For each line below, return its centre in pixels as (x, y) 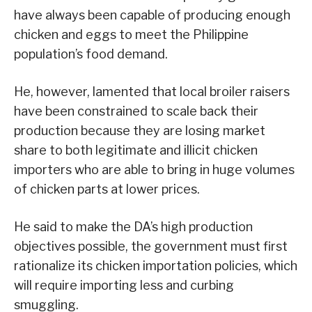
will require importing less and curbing (124, 286)
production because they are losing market (140, 131)
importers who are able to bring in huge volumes (154, 170)
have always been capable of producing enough (152, 15)
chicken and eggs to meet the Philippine (131, 35)
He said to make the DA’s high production (133, 227)
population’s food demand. (91, 54)
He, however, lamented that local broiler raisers (152, 92)
